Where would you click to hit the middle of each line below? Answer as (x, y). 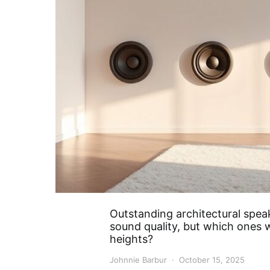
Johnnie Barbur (138, 260)
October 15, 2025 (212, 260)
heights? (131, 239)
